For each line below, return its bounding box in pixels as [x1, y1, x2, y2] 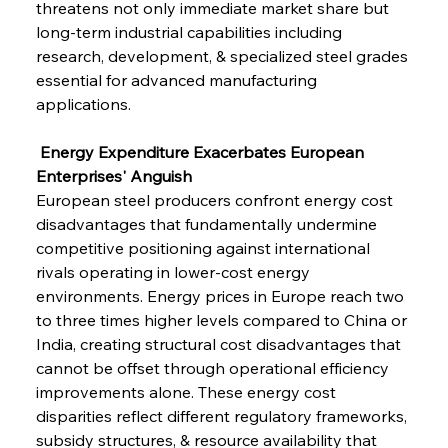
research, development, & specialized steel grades [35, 45, 412, 66]
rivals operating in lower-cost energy [35, 261, 314, 282]
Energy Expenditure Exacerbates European [35, 141, 368, 162]
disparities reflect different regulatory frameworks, [35, 405, 411, 426]
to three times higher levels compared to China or [35, 309, 411, 330]
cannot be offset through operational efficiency [35, 357, 393, 378]
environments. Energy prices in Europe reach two [35, 285, 408, 306]
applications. [35, 93, 131, 114]
